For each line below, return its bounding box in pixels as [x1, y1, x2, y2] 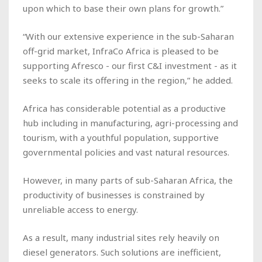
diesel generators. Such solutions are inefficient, [23, 246, 221, 258]
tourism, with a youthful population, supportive [23, 131, 219, 143]
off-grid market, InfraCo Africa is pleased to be [23, 44, 219, 57]
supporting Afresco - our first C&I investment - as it [23, 59, 237, 71]
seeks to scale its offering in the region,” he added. [23, 74, 233, 86]
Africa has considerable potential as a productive [23, 102, 226, 114]
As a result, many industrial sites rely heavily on [23, 231, 219, 243]
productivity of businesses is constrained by [23, 188, 205, 201]
